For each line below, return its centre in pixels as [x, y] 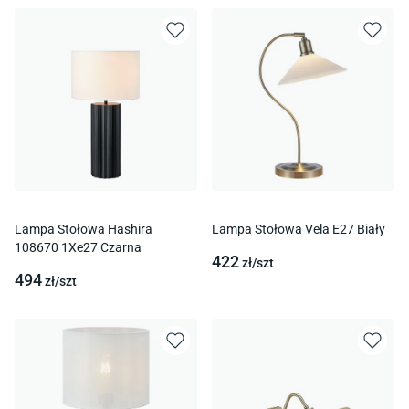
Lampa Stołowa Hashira [84, 230]
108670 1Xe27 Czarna [78, 248]
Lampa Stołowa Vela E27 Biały [299, 230]
